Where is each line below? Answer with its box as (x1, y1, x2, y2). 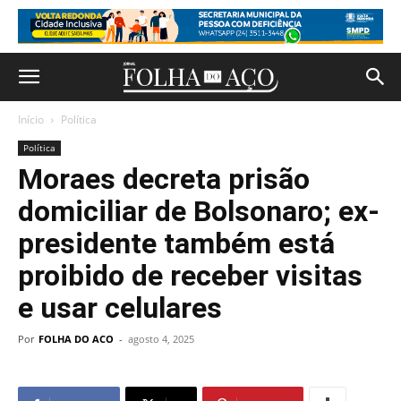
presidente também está (18, 226, 335, 260)
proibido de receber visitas (18, 259, 363, 293)
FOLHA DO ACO (38, 332, 114, 346)
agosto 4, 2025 (128, 332, 194, 346)
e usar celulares (18, 291, 222, 325)
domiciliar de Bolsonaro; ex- (18, 194, 380, 228)
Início (18, 112, 44, 127)
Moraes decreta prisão (18, 162, 310, 196)
